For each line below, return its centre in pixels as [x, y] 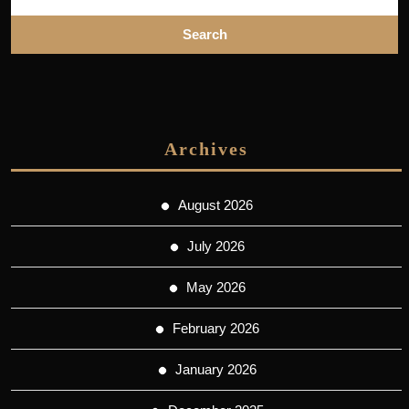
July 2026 [215, 246]
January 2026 [215, 369]
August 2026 [215, 204]
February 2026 [215, 328]
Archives [206, 148]
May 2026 [215, 287]
